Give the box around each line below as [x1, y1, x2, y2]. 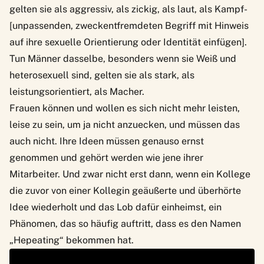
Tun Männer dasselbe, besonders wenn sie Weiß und [9, 52, 236, 64]
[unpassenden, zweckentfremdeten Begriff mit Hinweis [9, 19, 249, 31]
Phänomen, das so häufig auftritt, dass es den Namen [9, 217, 241, 229]
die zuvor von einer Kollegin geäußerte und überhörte [9, 184, 241, 196]
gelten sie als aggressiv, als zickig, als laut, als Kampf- [9, 3, 247, 15]
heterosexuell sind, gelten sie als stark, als [9, 69, 194, 81]
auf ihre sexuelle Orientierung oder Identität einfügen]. [9, 36, 247, 48]
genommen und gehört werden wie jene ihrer [9, 151, 203, 163]
